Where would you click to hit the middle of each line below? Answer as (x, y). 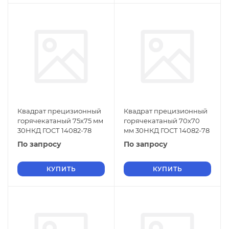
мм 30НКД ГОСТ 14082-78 (167, 130)
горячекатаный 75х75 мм (60, 121)
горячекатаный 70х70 (162, 121)
